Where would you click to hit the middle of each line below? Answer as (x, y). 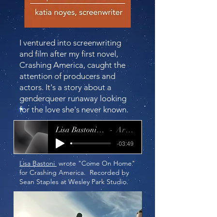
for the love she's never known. (74, 109)
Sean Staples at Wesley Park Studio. (74, 182)
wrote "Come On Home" (97, 163)
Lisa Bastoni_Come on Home (100, 130)
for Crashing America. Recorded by (74, 172)
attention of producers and (67, 76)
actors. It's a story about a (65, 87)
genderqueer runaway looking (73, 98)
